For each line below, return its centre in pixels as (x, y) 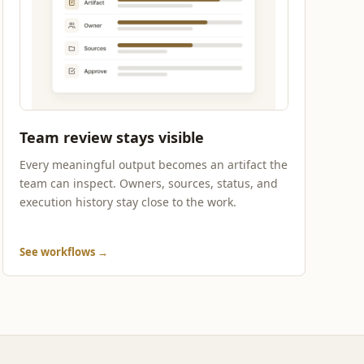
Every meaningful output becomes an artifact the (153, 165)
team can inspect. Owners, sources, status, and (148, 183)
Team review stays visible (111, 137)
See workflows (58, 252)
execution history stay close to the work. (128, 202)
